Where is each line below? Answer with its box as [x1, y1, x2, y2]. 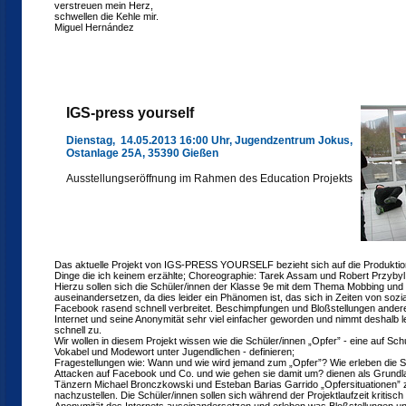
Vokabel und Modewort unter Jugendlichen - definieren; [54, 346, 295, 357]
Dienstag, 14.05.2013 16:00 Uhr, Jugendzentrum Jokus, [66, 134, 353, 147]
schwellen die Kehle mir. [54, 11, 159, 22]
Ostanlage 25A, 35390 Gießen [66, 147, 218, 159]
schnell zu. [54, 324, 101, 335]
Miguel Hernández [54, 22, 134, 33]
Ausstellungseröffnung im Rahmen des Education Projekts [66, 172, 353, 185]
